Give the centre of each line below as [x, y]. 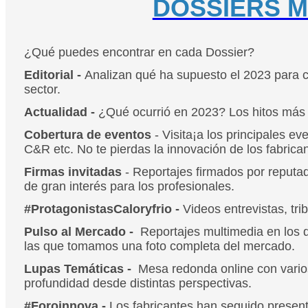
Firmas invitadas [74, 172]
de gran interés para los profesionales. [129, 186]
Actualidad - [61, 112]
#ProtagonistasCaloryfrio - [101, 209]
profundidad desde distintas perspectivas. [137, 283]
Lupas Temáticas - [77, 268]
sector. [42, 89]
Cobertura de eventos [87, 134]
